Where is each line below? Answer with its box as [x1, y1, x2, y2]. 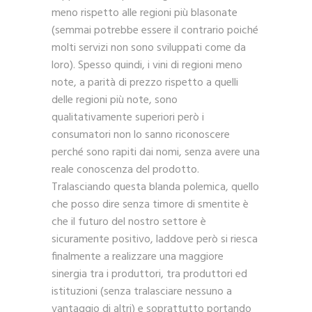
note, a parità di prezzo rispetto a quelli [52, 74, 238, 93]
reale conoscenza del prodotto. [52, 161, 199, 180]
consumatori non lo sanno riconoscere [52, 126, 230, 145]
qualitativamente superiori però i [52, 109, 204, 127]
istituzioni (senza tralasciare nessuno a [52, 283, 232, 302]
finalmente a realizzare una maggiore [52, 248, 224, 267]
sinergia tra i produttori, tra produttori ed [52, 265, 247, 284]
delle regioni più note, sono [52, 91, 178, 110]
